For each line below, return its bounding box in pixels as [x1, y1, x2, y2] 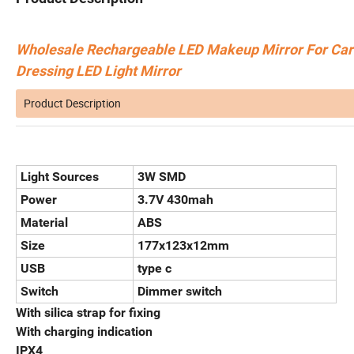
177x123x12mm [137, 237, 229, 253]
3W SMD [137, 168, 186, 184]
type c [137, 260, 171, 276]
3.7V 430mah [137, 191, 213, 207]
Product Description [24, 95, 121, 111]
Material [21, 214, 68, 230]
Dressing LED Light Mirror [16, 62, 181, 79]
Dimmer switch [137, 283, 222, 299]
